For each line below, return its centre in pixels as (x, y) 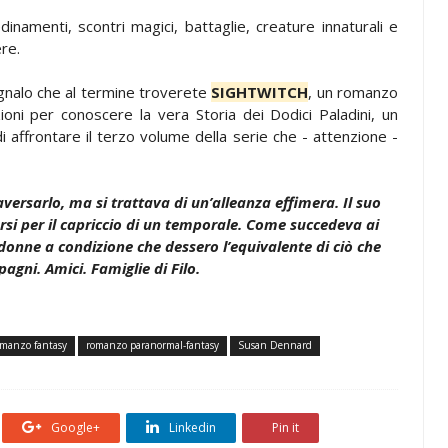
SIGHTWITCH (260, 91)
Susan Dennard (275, 344)
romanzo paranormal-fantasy (152, 344)
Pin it (284, 427)
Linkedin (191, 427)
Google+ (74, 427)
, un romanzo (353, 91)
